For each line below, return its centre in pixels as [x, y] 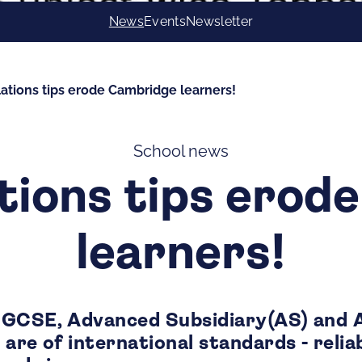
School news [181, 151]
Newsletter [220, 21]
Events [165, 21]
